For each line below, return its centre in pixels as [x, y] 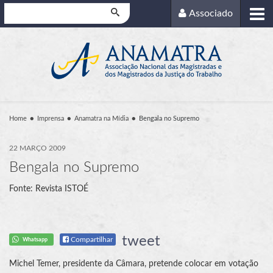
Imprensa [51, 118]
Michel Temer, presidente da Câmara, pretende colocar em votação [134, 264]
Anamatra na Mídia [101, 118]
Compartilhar [91, 239]
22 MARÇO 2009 [37, 148]
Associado [211, 14]
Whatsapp [35, 239]
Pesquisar [21, 9]
